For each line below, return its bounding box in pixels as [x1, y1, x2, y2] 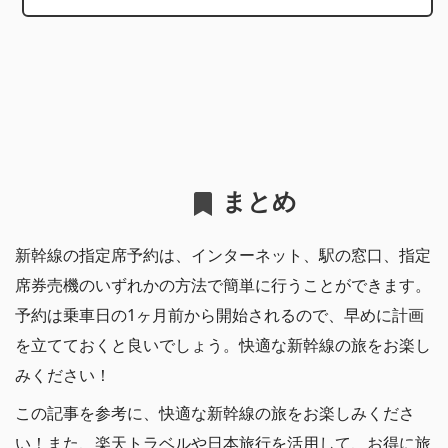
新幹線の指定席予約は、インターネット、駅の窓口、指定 [15, 244, 431, 267]
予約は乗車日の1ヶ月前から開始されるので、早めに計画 [15, 304, 424, 327]
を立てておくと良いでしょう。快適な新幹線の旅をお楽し [15, 334, 431, 357]
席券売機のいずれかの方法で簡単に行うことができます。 [15, 274, 431, 297]
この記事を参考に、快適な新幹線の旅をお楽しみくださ [15, 402, 415, 425]
